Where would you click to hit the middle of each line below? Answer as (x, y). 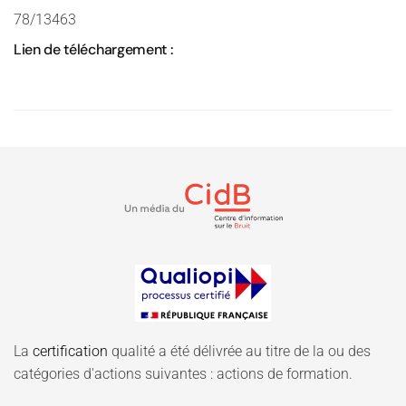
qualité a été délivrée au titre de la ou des (239, 351)
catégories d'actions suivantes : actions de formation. (183, 373)
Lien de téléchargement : (93, 49)
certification (70, 351)
